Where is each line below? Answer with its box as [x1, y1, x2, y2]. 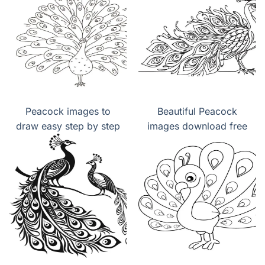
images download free [147, 119, 247, 132]
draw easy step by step [15, 119, 120, 132]
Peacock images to [25, 105, 111, 117]
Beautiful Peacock [157, 105, 237, 117]
